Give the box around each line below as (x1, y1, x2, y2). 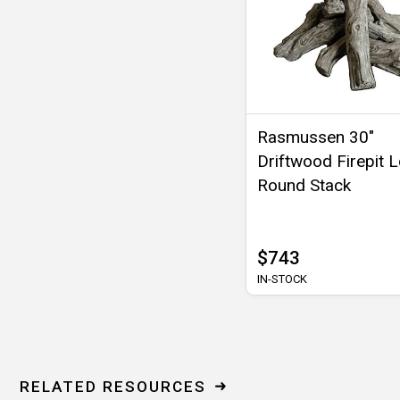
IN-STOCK (257, 271, 307, 286)
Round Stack (257, 174, 351, 196)
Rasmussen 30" (257, 126, 374, 147)
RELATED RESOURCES (20, 377, 206, 396)
